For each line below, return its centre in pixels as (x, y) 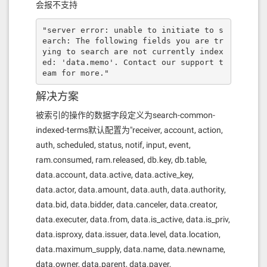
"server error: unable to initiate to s (133, 30)
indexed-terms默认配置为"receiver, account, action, (129, 130)
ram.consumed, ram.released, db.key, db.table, (121, 160)
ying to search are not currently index (133, 51)
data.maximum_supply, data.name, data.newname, (131, 249)
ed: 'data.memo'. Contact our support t (133, 62)
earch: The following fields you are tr (133, 41)
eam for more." (75, 73)
